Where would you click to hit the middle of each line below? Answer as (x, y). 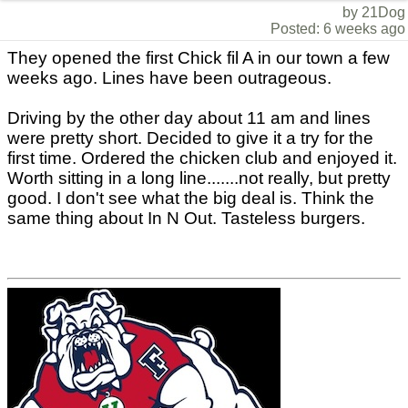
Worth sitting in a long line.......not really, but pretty (199, 178)
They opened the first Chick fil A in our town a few (199, 58)
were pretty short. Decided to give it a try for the (190, 138)
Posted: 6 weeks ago (338, 29)
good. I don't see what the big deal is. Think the (191, 198)
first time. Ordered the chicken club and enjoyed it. (202, 158)
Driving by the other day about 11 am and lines (189, 118)
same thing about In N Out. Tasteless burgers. (186, 218)
